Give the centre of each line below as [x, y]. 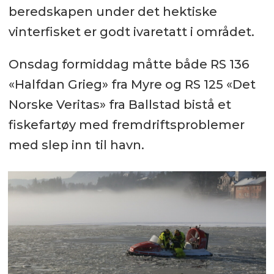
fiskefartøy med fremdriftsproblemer [126, 124]
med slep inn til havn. [76, 145]
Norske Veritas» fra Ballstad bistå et [120, 104]
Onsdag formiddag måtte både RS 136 [128, 64]
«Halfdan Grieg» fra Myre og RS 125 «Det [132, 84]
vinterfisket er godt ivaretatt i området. [131, 31]
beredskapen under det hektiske [113, 11]
